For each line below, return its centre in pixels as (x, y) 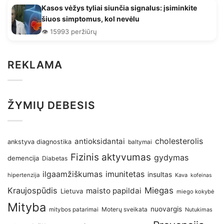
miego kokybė (195, 192)
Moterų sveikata (124, 209)
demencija (23, 158)
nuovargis (166, 209)
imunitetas (125, 174)
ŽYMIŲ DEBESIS (52, 105)
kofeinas (201, 175)
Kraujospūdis (32, 191)
